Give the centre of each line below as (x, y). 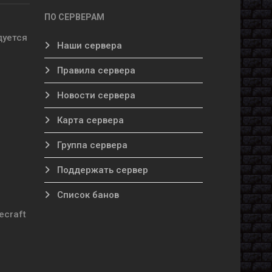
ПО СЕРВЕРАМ (74, 17)
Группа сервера (91, 145)
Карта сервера (89, 120)
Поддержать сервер (101, 170)
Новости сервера (95, 95)
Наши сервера (88, 46)
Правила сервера (95, 70)
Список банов (87, 195)
